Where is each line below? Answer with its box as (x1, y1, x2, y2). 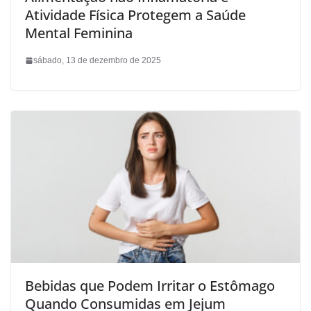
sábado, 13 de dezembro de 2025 (33, 55, 161, 65)
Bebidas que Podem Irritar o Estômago (25, 276, 275, 295)
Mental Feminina (25, 23, 133, 42)
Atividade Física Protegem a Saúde (25, 5, 246, 24)
